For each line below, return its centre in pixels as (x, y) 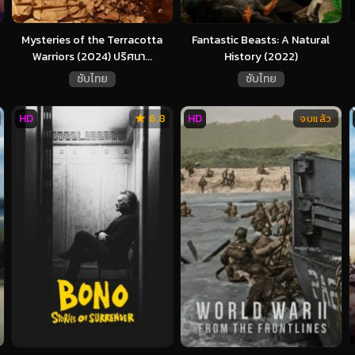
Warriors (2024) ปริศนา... (92, 56)
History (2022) (261, 56)
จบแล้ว (316, 118)
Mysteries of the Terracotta (92, 40)
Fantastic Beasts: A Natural (261, 40)
